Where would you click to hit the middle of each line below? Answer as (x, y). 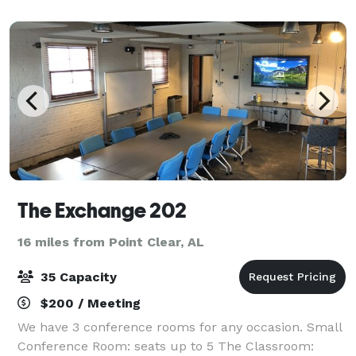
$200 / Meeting (89, 303)
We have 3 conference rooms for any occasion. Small (180, 327)
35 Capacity (77, 277)
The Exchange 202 (102, 210)
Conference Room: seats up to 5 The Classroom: (166, 346)
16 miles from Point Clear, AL (111, 242)
